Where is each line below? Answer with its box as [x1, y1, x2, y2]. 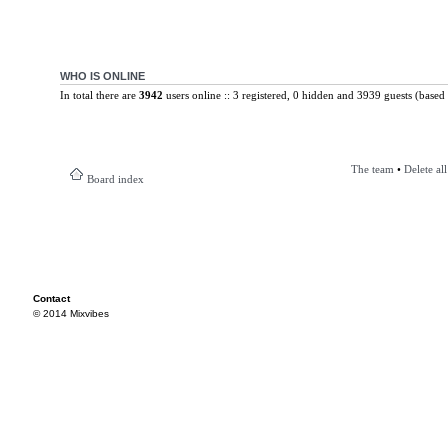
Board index [86, 173, 144, 185]
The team [350, 163, 394, 175]
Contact [33, 293, 70, 304]
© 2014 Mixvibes [33, 308, 109, 319]
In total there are [59, 88, 139, 101]
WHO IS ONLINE [59, 69, 145, 82]
